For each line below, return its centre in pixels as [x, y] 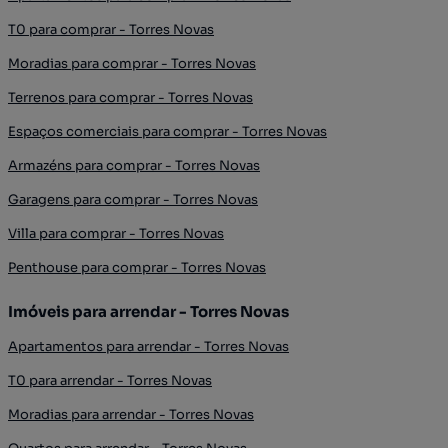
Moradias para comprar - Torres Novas [132, 63]
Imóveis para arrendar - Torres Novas [148, 311]
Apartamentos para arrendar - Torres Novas [148, 346]
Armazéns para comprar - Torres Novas [134, 165]
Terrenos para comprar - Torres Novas [130, 97]
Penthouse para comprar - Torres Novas [137, 267]
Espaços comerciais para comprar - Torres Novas [167, 131]
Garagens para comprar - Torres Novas [133, 199]
